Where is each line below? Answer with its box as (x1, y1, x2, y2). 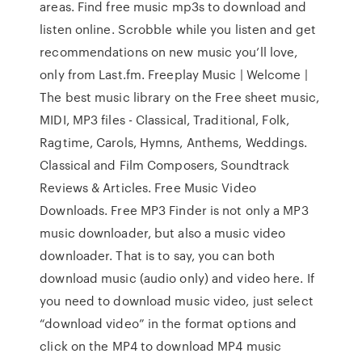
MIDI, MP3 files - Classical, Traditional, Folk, (40, 111, 289, 128)
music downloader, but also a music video (40, 224, 286, 242)
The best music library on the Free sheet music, (40, 88, 319, 106)
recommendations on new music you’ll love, (40, 43, 298, 61)
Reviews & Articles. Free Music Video (40, 179, 256, 196)
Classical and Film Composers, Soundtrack (40, 156, 290, 174)
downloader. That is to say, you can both (40, 246, 276, 264)
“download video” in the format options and (40, 314, 297, 332)
